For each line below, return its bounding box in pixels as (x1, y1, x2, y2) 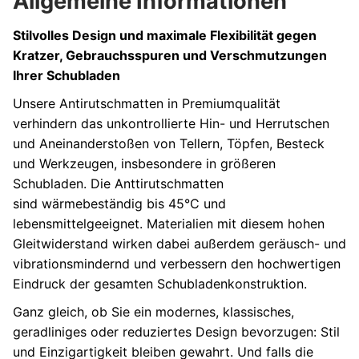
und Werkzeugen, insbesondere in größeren (13, 155, 276, 172)
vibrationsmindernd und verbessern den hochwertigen (13, 256, 341, 272)
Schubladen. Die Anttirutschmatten (13, 175, 224, 192)
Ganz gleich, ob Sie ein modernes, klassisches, (13, 304, 294, 321)
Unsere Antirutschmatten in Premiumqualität (13, 95, 280, 112)
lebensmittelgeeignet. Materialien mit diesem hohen (13, 216, 325, 232)
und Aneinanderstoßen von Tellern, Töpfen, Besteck (13, 135, 325, 152)
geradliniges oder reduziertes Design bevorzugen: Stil (13, 324, 340, 341)
